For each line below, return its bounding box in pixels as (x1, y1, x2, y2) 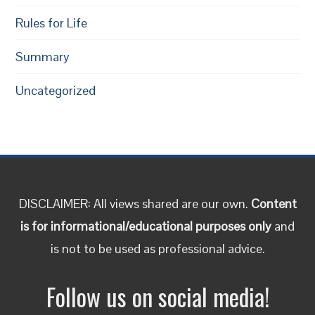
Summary (15, 48, 70, 65)
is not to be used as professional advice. (50, 240, 265, 257)
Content (250, 195, 297, 212)
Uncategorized (15, 82, 96, 98)
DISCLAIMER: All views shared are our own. (18, 195, 251, 212)
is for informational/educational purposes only (20, 217, 271, 234)
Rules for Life (15, 14, 88, 31)
